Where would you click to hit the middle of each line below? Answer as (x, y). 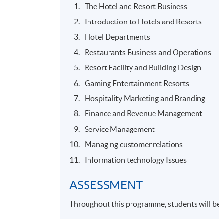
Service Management (121, 129)
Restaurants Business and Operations (148, 52)
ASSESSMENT (108, 185)
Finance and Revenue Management (144, 114)
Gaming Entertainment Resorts (137, 83)
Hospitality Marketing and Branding (146, 99)
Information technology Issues (137, 160)
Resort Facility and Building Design (143, 68)
